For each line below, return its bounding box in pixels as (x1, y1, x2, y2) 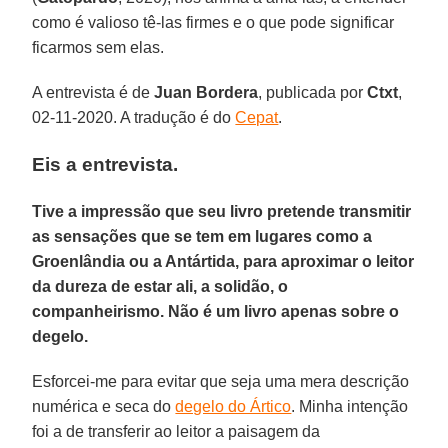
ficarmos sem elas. (32, 38, 165, 56)
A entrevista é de (32, 83, 155, 101)
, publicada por (258, 83, 368, 101)
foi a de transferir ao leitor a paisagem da (32, 422, 321, 440)
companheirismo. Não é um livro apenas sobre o (32, 302, 400, 320)
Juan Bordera (154, 83, 259, 101)
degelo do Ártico (175, 397, 292, 415)
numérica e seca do (32, 397, 176, 415)
